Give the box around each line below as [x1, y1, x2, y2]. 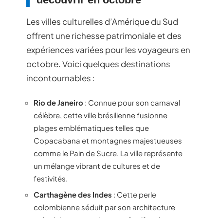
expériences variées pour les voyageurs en [26, 44, 190, 55]
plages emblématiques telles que [34, 123, 149, 132]
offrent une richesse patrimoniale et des [26, 30, 182, 41]
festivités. [34, 173, 68, 183]
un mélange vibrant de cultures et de [34, 161, 160, 170]
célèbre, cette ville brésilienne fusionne [34, 110, 167, 120]
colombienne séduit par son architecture [34, 202, 175, 212]
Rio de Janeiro [34, 97, 83, 107]
